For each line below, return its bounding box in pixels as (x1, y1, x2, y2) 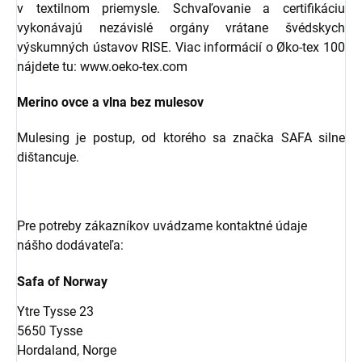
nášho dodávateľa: (17, 237, 124, 253)
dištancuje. (17, 149, 79, 165)
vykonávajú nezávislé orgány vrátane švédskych (17, 19, 345, 36)
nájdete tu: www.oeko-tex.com (17, 58, 187, 74)
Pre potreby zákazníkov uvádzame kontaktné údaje (17, 217, 307, 234)
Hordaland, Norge (17, 343, 116, 359)
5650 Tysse (17, 323, 82, 339)
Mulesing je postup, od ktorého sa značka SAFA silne (17, 129, 345, 145)
